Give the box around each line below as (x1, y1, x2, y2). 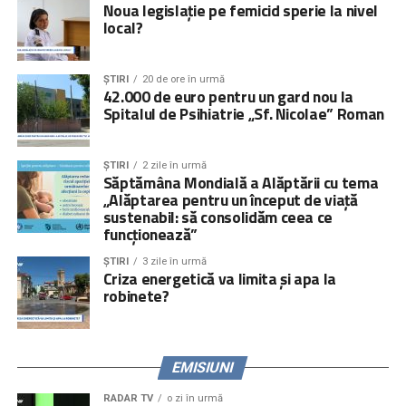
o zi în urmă (166, 391, 223, 404)
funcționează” (102, 221, 198, 246)
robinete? (102, 283, 169, 308)
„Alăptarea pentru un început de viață (102, 187, 358, 212)
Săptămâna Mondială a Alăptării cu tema (102, 169, 379, 195)
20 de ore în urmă (141, 72, 225, 85)
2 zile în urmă (141, 159, 207, 171)
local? (102, 14, 143, 40)
